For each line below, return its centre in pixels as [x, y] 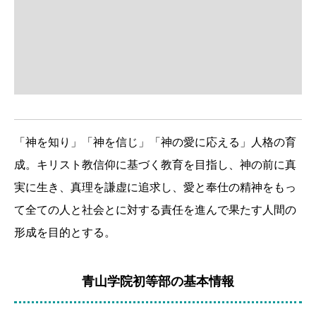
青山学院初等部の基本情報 [158, 282]
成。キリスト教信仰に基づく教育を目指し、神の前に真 [155, 165]
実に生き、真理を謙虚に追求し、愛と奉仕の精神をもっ [155, 188]
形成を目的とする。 [65, 233]
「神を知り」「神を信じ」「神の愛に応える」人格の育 [155, 142]
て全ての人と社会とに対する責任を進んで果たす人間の [155, 210]
